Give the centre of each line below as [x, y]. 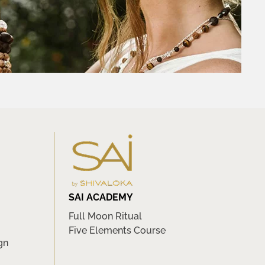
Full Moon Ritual [105, 216]
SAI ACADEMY [101, 197]
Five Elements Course [117, 230]
